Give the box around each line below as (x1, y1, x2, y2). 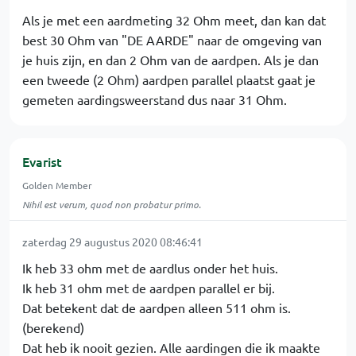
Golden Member (22, 179, 92, 192)
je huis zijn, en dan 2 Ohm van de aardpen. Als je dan (22, 52, 319, 68)
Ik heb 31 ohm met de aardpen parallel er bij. (22, 280, 275, 296)
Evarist (22, 153, 62, 170)
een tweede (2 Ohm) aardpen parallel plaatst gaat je (22, 72, 315, 87)
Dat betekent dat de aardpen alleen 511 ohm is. (22, 300, 291, 315)
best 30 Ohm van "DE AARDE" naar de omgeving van (22, 32, 322, 48)
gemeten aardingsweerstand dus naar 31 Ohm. (22, 91, 287, 107)
